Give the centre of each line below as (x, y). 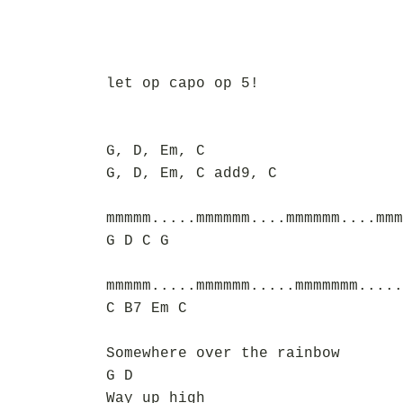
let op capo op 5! (183, 84)
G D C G (138, 241)
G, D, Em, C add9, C (192, 174)
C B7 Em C (147, 309)
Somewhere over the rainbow (223, 354)
